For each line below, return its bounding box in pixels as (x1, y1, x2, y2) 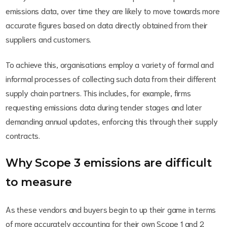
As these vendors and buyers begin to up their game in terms (6, 203, 216, 214)
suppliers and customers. (6, 33, 94, 44)
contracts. (6, 129, 44, 140)
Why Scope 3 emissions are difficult (6, 156, 212, 170)
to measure (6, 175, 72, 189)
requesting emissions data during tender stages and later (6, 101, 202, 112)
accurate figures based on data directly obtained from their (6, 19, 208, 30)
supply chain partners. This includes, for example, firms (6, 87, 191, 98)
